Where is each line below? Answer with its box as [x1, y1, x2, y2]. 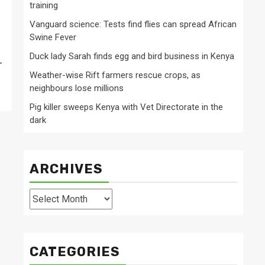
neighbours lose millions [30, 83, 124, 94]
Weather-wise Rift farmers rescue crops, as [30, 70, 201, 81]
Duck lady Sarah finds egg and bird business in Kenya [30, 51, 234, 62]
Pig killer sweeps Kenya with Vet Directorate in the [30, 102, 223, 113]
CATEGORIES [30, 244, 120, 260]
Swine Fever [30, 32, 76, 43]
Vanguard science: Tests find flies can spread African [30, 19, 237, 30]
